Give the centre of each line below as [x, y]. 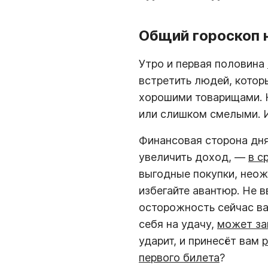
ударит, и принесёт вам [200, 240]
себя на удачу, [178, 224]
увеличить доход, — [194, 157]
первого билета [179, 257]
